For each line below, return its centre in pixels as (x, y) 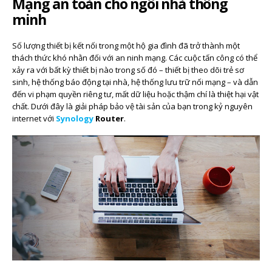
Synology (75, 118)
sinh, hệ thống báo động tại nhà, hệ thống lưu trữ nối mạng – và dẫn (135, 82)
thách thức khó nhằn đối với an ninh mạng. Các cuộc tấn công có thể (135, 57)
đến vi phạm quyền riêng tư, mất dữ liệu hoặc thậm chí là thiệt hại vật (135, 94)
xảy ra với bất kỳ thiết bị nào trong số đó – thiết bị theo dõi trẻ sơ (128, 70)
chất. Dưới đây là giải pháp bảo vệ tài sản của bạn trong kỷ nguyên (132, 106)
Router (109, 118)
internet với (34, 118)
